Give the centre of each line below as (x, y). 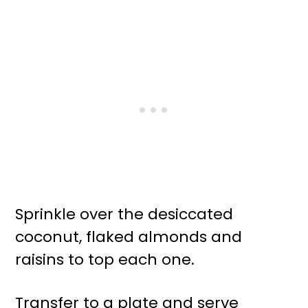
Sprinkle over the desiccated (124, 214)
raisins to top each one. (105, 260)
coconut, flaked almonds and (129, 237)
